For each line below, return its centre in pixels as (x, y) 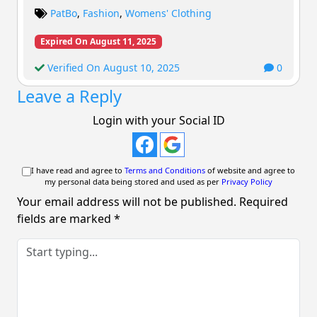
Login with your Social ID (158, 120)
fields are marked (65, 219)
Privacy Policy (247, 181)
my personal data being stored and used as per (133, 181)
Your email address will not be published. (127, 202)
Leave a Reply (69, 96)
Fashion (101, 13)
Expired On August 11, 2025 (98, 41)
